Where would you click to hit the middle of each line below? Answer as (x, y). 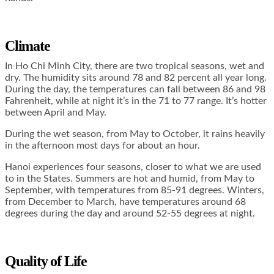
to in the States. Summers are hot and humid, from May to (130, 178)
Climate (28, 46)
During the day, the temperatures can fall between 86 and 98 (135, 89)
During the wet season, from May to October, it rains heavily (135, 134)
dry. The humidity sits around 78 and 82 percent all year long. (136, 77)
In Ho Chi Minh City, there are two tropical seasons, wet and (135, 66)
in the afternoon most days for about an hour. (102, 145)
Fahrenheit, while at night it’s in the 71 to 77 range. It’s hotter (136, 101)
